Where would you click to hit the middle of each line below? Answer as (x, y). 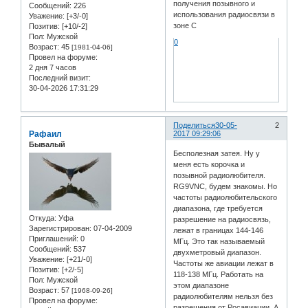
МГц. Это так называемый (219, 242)
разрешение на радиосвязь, (222, 220)
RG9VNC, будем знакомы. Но (225, 187)
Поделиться (195, 125)
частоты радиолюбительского (225, 198)
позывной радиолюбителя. (220, 176)
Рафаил (45, 134)
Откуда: (43, 218)
